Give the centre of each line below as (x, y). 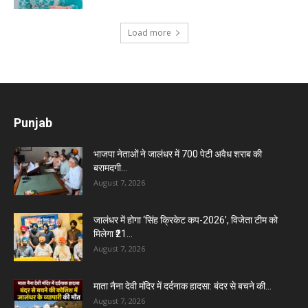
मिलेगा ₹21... (113, 233)
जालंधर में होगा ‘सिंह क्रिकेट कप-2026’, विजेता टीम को (186, 220)
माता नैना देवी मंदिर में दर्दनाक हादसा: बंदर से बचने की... (183, 286)
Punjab (33, 122)
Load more (149, 32)
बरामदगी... (110, 167)
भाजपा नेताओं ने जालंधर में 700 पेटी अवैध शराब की (178, 154)
